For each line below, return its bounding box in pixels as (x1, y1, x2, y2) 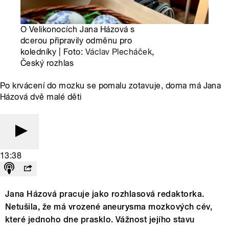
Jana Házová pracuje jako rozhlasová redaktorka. (5, 189, 204, 199)
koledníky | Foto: (20, 47, 85, 57)
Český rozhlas (20, 58, 74, 68)
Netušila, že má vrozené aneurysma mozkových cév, (5, 202, 213, 212)
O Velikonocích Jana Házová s (20, 25, 135, 35)
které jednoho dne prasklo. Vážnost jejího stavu (5, 215, 195, 225)
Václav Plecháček (85, 47, 152, 57)
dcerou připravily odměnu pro (20, 36, 132, 46)
